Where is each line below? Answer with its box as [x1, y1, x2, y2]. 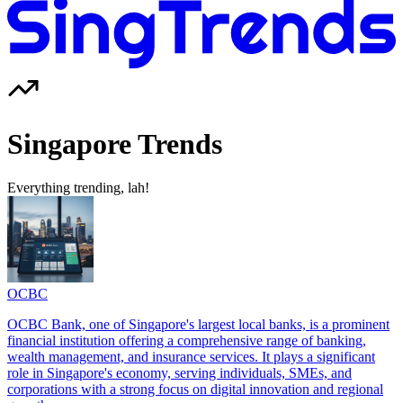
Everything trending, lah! [7, 180, 149, 196]
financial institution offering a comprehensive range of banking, [7, 333, 366, 349]
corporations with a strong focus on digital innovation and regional [7, 381, 383, 398]
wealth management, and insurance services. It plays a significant [7, 349, 375, 365]
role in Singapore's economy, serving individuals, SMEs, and [7, 365, 352, 381]
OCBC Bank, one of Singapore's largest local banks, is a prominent [7, 317, 390, 333]
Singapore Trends [7, 127, 222, 160]
